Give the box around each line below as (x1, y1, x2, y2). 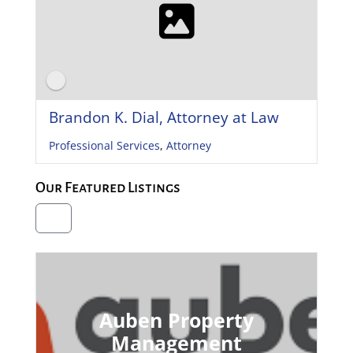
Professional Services (48, 138, 160, 154)
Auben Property (98, 307, 254, 334)
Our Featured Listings (35, 180, 180, 196)
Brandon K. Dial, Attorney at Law (48, 106, 279, 128)
